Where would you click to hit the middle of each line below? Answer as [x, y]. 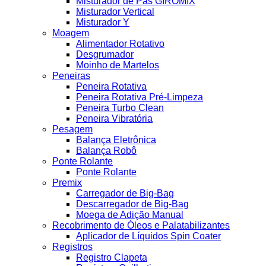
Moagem [71, 33]
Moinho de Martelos [118, 65]
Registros [72, 247]
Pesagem [72, 129]
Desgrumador [105, 54]
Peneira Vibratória [114, 118]
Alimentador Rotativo [120, 44]
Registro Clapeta [112, 257]
